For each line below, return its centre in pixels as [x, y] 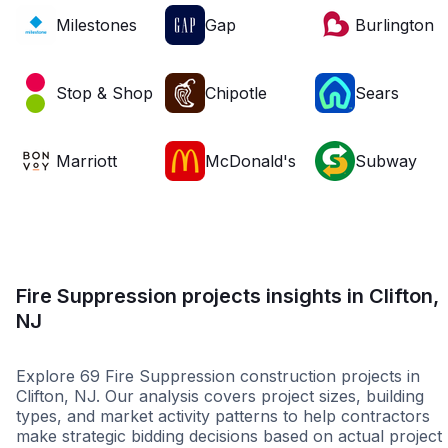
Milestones [96, 25]
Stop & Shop [104, 93]
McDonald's [251, 161]
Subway [385, 161]
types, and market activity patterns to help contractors [223, 416]
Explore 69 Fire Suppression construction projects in [218, 376]
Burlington [394, 25]
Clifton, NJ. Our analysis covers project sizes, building [220, 396]
